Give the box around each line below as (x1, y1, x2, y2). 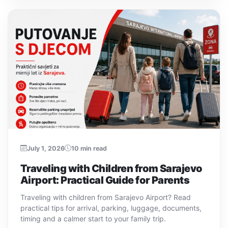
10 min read (71, 144, 107, 152)
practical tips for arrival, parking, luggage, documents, (20, 203, 202, 212)
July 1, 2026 (27, 144, 65, 152)
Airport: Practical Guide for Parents (20, 174, 190, 186)
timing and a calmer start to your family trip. (20, 214, 166, 223)
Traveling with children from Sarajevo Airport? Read (20, 192, 191, 202)
